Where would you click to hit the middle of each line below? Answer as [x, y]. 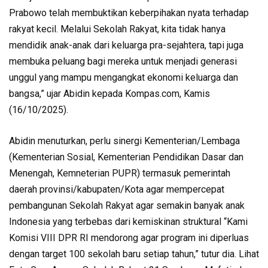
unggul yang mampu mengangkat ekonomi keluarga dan [124, 77]
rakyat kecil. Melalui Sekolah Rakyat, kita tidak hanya [117, 29]
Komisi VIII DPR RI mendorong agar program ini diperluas [129, 238]
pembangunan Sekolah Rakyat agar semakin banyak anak [127, 205]
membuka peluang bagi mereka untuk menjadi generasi [123, 61]
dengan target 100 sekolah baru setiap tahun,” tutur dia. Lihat [134, 254]
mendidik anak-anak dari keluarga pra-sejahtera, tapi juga [126, 45]
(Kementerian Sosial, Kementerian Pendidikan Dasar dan [126, 157]
